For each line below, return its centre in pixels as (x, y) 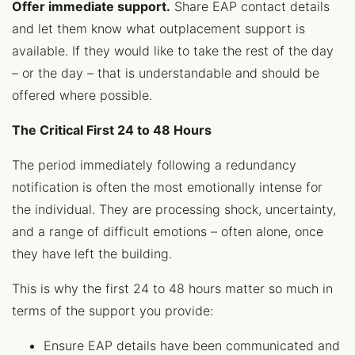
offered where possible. (82, 95)
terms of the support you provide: (113, 311)
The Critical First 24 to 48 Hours (112, 130)
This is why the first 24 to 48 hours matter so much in (172, 288)
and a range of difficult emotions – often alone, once (168, 231)
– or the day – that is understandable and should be (166, 73)
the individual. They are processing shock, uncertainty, (174, 209)
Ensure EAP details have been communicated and (192, 345)
